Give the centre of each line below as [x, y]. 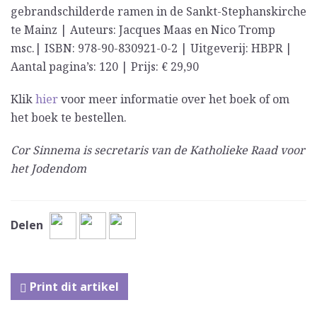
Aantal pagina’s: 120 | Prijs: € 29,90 [105, 67]
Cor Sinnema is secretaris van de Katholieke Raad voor [158, 150]
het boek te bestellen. [69, 118]
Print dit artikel [73, 287]
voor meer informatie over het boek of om [174, 99]
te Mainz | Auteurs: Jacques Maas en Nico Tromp [143, 30]
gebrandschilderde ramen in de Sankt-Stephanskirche [158, 12]
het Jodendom [48, 169]
